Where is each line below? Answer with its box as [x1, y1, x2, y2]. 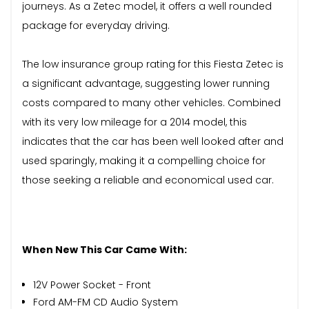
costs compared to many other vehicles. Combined [22, 95, 281, 110]
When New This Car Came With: [22, 242, 187, 257]
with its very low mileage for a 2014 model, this [22, 114, 247, 129]
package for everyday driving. [22, 18, 170, 32]
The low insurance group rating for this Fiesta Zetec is [22, 57, 283, 71]
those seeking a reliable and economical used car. [22, 172, 274, 187]
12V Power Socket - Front [33, 277, 151, 292]
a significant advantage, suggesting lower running [22, 76, 270, 90]
